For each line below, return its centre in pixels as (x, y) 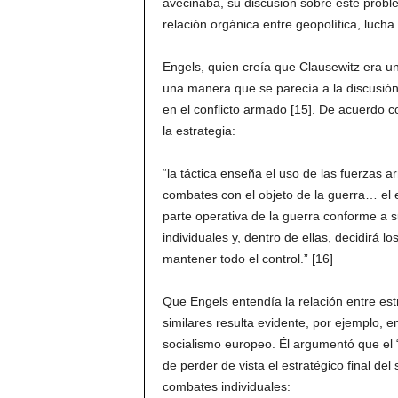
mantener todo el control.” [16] (247, 259)
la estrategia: (199, 131)
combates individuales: (226, 386)
